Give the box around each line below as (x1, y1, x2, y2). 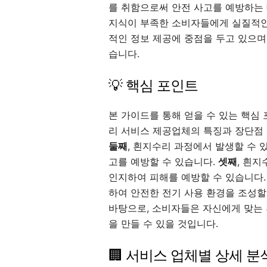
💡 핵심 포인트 (108, 77, 198, 94)
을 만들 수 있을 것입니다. (108, 218, 218, 229)
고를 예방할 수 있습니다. (108, 156, 218, 167)
